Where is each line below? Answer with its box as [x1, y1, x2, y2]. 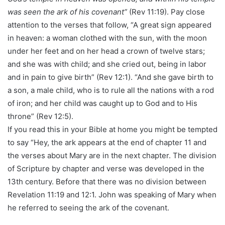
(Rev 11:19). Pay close [129, 7, 205, 17]
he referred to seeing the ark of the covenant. [8, 202, 169, 212]
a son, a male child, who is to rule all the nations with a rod [8, 85, 214, 95]
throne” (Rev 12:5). [8, 111, 73, 121]
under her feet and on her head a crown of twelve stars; [8, 46, 205, 56]
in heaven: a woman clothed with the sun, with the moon [8, 33, 207, 43]
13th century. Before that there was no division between [8, 176, 206, 186]
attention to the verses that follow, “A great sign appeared [8, 20, 211, 30]
